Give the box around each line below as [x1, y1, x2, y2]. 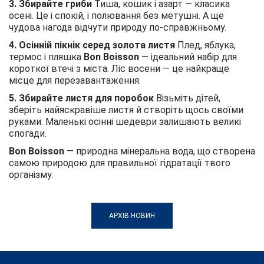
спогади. [9, 127, 47, 139]
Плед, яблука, [177, 39, 236, 51]
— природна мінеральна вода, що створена [64, 145, 255, 157]
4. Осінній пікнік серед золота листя [9, 39, 177, 51]
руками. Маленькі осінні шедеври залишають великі [9, 115, 241, 127]
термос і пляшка [9, 51, 84, 62]
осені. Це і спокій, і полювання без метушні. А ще [9, 9, 224, 21]
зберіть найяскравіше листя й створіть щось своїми [9, 104, 243, 115]
